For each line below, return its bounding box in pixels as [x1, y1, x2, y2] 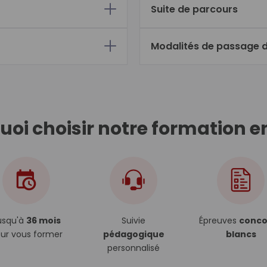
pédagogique [103, 228, 164, 240]
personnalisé [107, 242, 160, 254]
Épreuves [199, 215, 239, 226]
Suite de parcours [151, 2, 238, 16]
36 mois [26, 215, 61, 226]
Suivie [122, 215, 145, 226]
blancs [225, 228, 256, 240]
